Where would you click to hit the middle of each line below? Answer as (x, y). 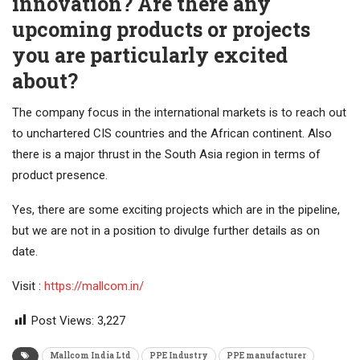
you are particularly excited (150, 55)
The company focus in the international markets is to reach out (179, 113)
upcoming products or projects (161, 30)
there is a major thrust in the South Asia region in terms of (166, 155)
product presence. (60, 176)
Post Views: (63, 321)
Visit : (28, 286)
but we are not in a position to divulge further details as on (166, 231)
